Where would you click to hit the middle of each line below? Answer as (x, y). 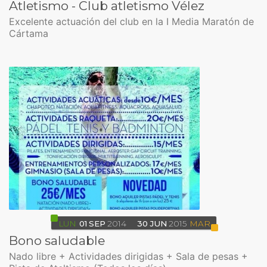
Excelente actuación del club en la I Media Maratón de (131, 21)
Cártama (29, 33)
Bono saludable (57, 240)
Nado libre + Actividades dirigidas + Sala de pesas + (128, 256)
